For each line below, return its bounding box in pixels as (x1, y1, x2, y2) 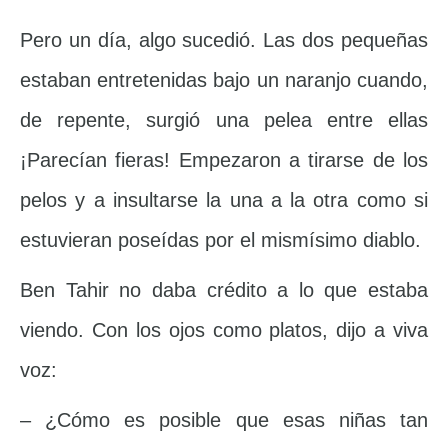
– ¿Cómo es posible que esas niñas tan (20, 409, 428, 432)
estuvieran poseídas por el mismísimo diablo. (20, 229, 421, 252)
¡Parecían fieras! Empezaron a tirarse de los (20, 149, 428, 172)
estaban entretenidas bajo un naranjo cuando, (20, 69, 428, 92)
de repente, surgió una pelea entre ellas (20, 109, 428, 132)
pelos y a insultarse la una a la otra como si (20, 189, 428, 212)
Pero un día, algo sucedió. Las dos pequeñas (20, 29, 428, 52)
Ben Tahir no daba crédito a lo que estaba (20, 279, 428, 302)
